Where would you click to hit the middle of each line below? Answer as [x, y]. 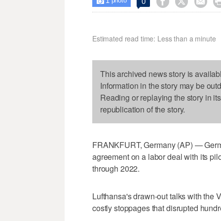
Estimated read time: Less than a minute [154, 39]
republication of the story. [143, 110]
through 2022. [116, 169]
